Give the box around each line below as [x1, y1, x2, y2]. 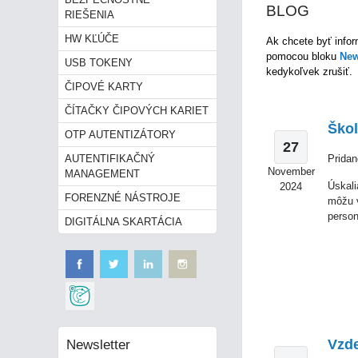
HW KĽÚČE [65, 33, 119, 45]
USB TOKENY [65, 57, 133, 69]
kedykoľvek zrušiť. [266, 66, 352, 78]
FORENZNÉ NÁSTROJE [65, 192, 181, 204]
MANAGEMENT [65, 168, 140, 180]
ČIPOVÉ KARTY [65, 81, 143, 93]
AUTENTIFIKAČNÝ [65, 153, 155, 165]
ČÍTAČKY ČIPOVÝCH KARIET [65, 105, 209, 117]
